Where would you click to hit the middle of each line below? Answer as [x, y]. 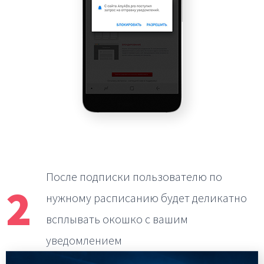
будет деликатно [204, 198]
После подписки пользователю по [134, 177]
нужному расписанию [103, 198]
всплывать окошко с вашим [117, 219]
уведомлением [84, 240]
